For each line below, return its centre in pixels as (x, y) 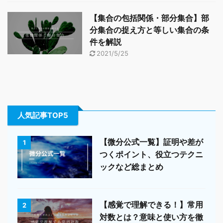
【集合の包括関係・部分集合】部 (149, 18)
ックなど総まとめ (131, 167)
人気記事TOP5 (43, 115)
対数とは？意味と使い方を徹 (151, 217)
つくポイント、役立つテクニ (151, 155)
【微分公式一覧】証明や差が (151, 142)
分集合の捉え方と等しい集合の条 (149, 30)
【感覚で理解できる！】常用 (151, 204)
